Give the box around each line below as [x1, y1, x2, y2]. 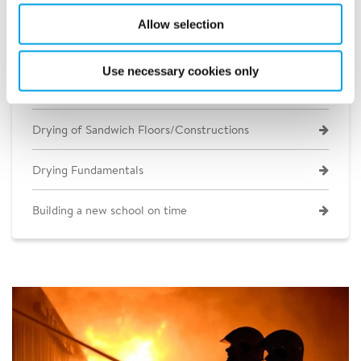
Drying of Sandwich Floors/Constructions [32, 122, 249, 137]
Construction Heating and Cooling [32, 41, 211, 56]
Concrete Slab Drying [32, 81, 147, 97]
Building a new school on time [32, 202, 187, 218]
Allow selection [137, 17, 224, 31]
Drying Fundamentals [32, 162, 143, 177]
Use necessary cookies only [102, 64, 259, 78]
